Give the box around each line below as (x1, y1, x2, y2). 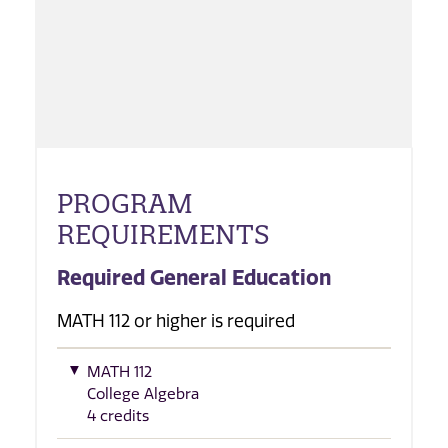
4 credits (87, 406, 149, 425)
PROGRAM (57, 186, 193, 220)
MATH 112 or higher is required (57, 310, 295, 331)
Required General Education (57, 266, 331, 291)
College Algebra (87, 384, 199, 403)
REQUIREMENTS (57, 217, 270, 251)
